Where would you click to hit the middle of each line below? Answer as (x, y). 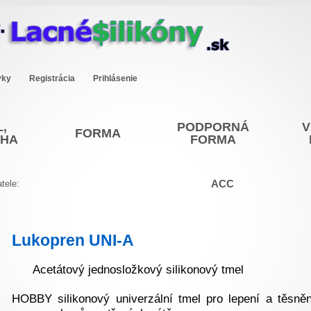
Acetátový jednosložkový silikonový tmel (138, 270)
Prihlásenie (115, 78)
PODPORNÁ (213, 127)
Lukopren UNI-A (73, 240)
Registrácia (52, 78)
